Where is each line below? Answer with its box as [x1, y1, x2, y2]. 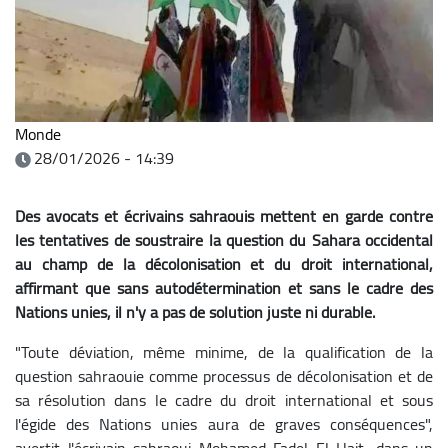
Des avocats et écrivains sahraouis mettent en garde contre [15, 200, 433, 231]
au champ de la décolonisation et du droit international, [15, 248, 433, 279]
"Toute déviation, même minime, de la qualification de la [15, 336, 433, 367]
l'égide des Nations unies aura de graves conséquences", [15, 408, 433, 439]
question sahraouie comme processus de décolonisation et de [15, 360, 433, 391]
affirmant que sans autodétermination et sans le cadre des [15, 272, 433, 303]
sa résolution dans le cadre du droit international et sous [15, 384, 433, 415]
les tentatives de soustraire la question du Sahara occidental [15, 224, 433, 255]
